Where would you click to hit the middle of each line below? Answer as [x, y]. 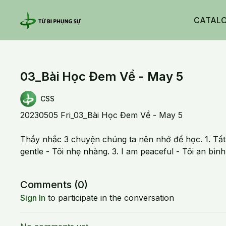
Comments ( [49, 185]
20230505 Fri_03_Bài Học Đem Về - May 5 [102, 115]
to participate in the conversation [110, 198]
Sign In [33, 198]
